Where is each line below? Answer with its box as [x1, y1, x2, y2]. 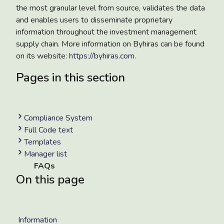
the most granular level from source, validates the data [16, 2, 205, 13]
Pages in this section [16, 69, 125, 85]
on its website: [16, 50, 69, 61]
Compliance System [24, 112, 92, 123]
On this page [16, 171, 84, 187]
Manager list [24, 148, 67, 159]
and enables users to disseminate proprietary [16, 14, 172, 25]
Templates [24, 136, 61, 147]
